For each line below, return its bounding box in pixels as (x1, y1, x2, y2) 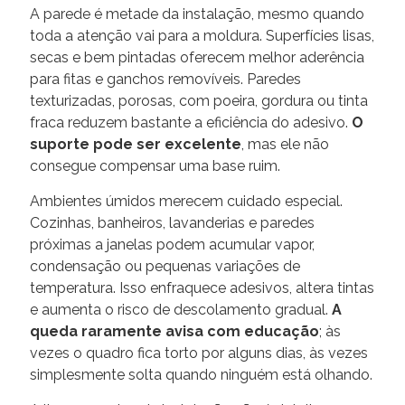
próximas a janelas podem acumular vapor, (30, 235, 315, 253)
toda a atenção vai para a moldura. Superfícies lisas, (30, 26, 374, 44)
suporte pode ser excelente (30, 135, 241, 153)
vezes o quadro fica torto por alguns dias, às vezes (30, 344, 368, 362)
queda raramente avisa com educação (30, 322, 319, 340)
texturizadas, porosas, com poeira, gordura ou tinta (30, 91, 368, 109)
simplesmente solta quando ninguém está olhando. (30, 365, 372, 383)
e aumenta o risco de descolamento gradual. (30, 300, 332, 318)
